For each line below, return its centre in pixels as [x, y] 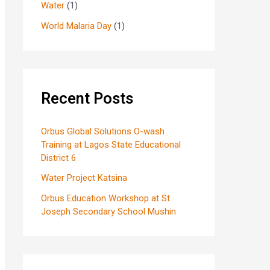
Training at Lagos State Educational [111, 145]
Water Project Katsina [84, 178]
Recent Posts [87, 98]
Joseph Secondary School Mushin [108, 211]
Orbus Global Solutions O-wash [103, 131]
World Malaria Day [76, 26]
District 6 [58, 158]
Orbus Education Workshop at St [105, 198]
